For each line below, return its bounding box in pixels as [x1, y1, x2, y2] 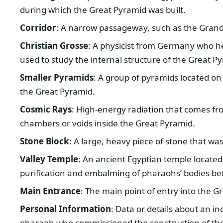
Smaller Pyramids [19, 72, 94, 83]
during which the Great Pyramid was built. [19, 4, 186, 15]
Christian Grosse [19, 40, 88, 51]
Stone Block [19, 135, 69, 147]
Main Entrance [19, 185, 81, 197]
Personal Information [19, 203, 111, 215]
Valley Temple [19, 153, 78, 165]
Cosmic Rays [19, 104, 72, 115]
